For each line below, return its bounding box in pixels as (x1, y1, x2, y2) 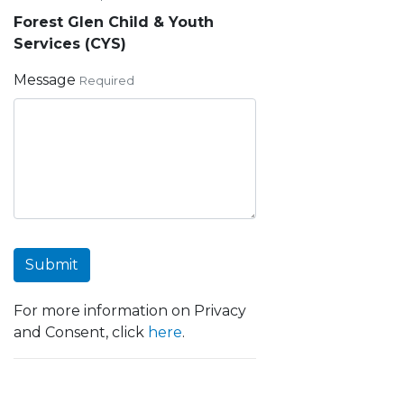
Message (14, 71, 76, 88)
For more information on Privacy (14, 302, 246, 319)
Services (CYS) (14, 35, 126, 52)
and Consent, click (14, 324, 148, 341)
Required (79, 74, 134, 87)
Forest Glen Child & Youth (14, 14, 214, 31)
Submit (25, 256, 78, 273)
